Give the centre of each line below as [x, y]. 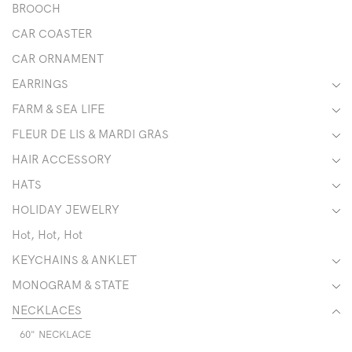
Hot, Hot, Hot [47, 235]
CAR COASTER [52, 34]
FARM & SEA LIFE [58, 109]
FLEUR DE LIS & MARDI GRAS [90, 134]
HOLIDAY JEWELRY [66, 210]
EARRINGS [40, 84]
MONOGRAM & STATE [70, 285]
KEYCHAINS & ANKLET [74, 260]
